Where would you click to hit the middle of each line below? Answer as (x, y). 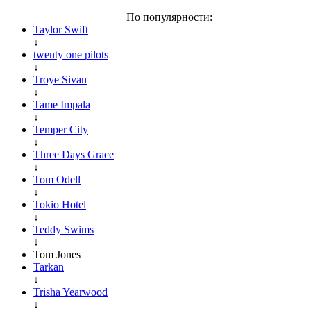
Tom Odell (57, 179)
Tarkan (49, 267)
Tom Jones (57, 254)
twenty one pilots (71, 54)
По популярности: (169, 17)
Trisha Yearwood (70, 292)
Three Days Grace (74, 154)
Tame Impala (62, 104)
